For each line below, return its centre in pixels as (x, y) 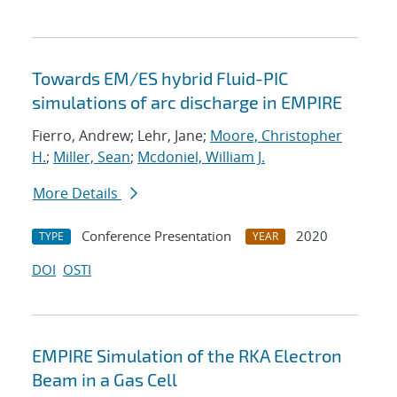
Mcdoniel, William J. (201, 157)
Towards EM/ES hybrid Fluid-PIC (160, 78)
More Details (77, 194)
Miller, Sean (92, 157)
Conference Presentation (156, 236)
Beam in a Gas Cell (105, 380)
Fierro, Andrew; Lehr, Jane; (121, 136)
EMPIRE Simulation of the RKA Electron (187, 356)
